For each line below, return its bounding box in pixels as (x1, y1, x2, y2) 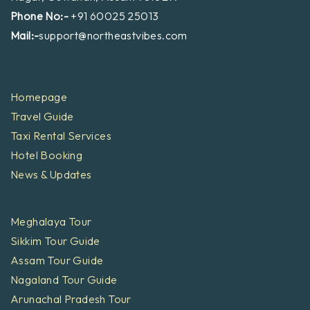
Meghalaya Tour (10, 215, 92, 228)
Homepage (10, 90, 68, 104)
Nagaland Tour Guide (10, 273, 118, 286)
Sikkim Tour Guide (10, 234, 100, 248)
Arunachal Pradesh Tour (10, 292, 131, 306)
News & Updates (10, 167, 92, 181)
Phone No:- (10, 8, 69, 23)
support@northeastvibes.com (39, 28, 188, 42)
